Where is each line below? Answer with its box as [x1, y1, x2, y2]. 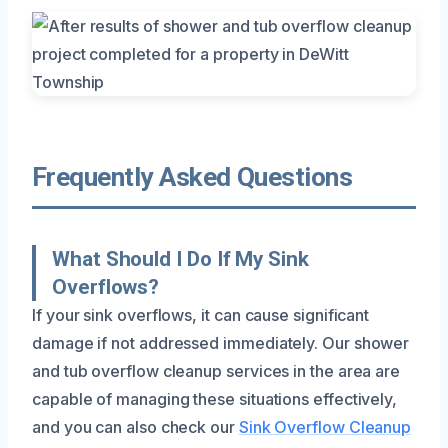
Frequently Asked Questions [32, 161, 353, 192]
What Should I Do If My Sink [52, 246, 309, 271]
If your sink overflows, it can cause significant [32, 304, 370, 325]
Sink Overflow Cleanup [238, 416, 412, 437]
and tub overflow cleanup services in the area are [32, 360, 401, 381]
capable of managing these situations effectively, [32, 388, 398, 409]
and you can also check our [32, 416, 239, 437]
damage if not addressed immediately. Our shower [32, 332, 410, 353]
